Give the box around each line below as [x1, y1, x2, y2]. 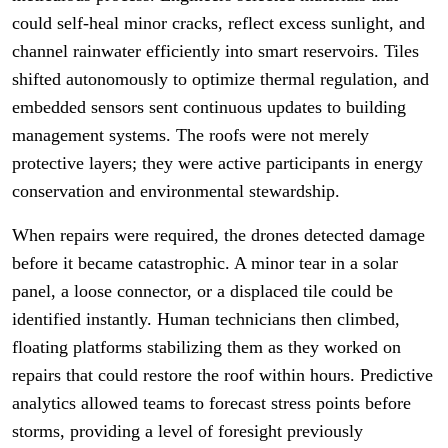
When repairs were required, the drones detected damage [12, 225, 425, 245]
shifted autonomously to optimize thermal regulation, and [12, 69, 429, 89]
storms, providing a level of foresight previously [12, 421, 363, 441]
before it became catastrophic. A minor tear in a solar [12, 253, 398, 273]
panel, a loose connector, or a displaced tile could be [12, 281, 393, 301]
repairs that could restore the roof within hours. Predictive [12, 365, 433, 385]
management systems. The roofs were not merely [12, 125, 369, 145]
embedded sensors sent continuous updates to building [12, 97, 406, 117]
